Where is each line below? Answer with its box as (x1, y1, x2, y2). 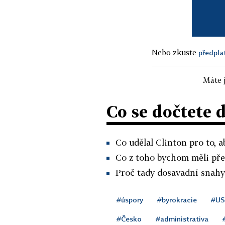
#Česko (117, 214, 142, 223)
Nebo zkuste (152, 47, 198, 57)
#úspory (117, 195, 143, 204)
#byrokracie (157, 195, 197, 204)
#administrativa (156, 214, 208, 223)
